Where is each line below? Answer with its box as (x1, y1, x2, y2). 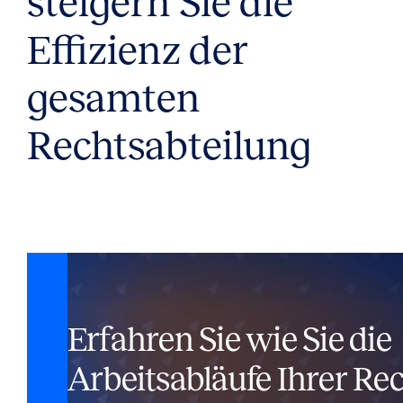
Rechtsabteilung (26, 122, 311, 167)
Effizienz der (26, 27, 248, 72)
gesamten (26, 75, 201, 120)
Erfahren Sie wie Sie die (67, 320, 391, 358)
